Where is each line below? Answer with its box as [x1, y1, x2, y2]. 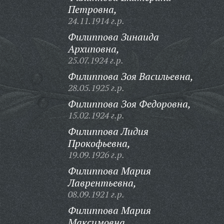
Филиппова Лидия [67, 124, 148, 138]
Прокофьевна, [67, 136, 130, 150]
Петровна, [67, 2, 117, 16]
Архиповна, [67, 42, 119, 55]
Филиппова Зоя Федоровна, [67, 97, 191, 110]
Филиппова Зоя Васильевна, [67, 69, 193, 83]
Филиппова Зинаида [67, 30, 159, 43]
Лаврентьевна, [67, 176, 136, 189]
